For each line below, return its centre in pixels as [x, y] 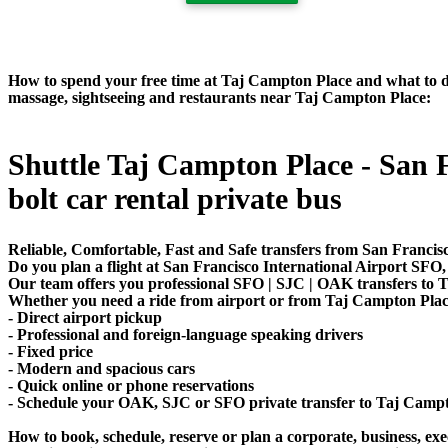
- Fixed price [50, 351]
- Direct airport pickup [85, 317]
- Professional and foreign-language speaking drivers [185, 334]
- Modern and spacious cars [101, 368]
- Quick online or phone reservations [131, 385]
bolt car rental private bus [175, 198]
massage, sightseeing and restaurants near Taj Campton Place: [219, 97]
